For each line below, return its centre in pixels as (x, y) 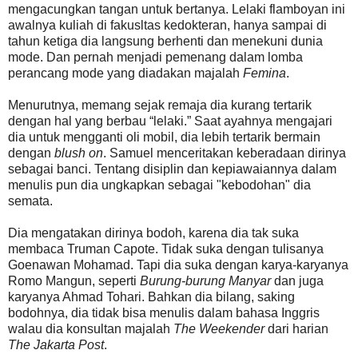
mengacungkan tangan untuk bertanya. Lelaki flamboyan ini (177, 9)
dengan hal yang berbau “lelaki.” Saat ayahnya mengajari (170, 121)
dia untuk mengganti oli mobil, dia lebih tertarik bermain (164, 137)
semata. (30, 201)
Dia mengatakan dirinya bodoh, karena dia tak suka (153, 233)
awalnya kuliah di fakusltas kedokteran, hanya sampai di (167, 25)
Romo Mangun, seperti (74, 280)
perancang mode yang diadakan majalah (125, 73)
